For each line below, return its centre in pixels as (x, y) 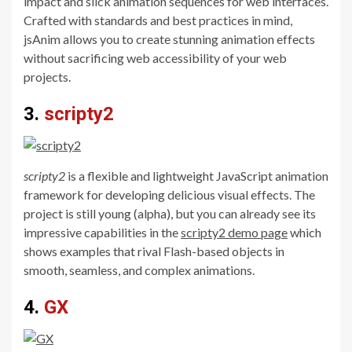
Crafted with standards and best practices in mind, (158, 20)
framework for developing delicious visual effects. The (169, 194)
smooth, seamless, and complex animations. (139, 269)
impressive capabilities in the (102, 232)
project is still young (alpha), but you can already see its (170, 213)
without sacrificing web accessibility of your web (155, 57)
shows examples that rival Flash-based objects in (154, 251)
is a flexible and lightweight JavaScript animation (197, 175)
